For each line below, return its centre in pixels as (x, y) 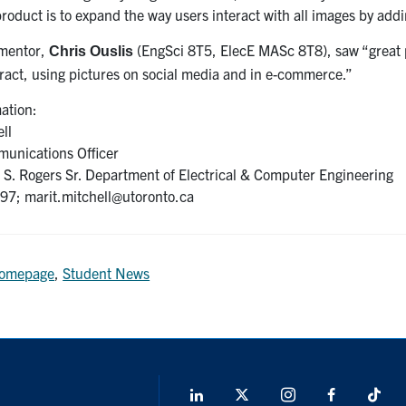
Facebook (366, 395)
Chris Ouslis (92, 52)
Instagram (328, 395)
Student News (106, 273)
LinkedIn (231, 395)
